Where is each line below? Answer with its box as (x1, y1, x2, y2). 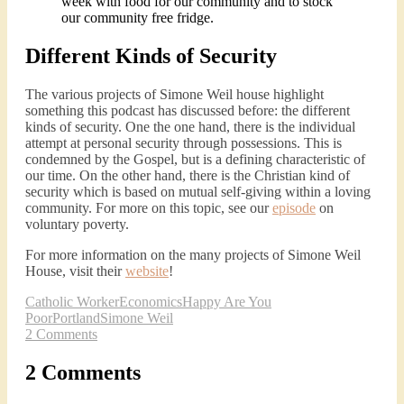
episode (272, 199, 316, 216)
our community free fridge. (61, 10, 214, 26)
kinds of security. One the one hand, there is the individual (25, 118, 355, 134)
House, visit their (25, 262, 125, 279)
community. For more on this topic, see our (25, 199, 272, 216)
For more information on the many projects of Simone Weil (25, 246, 361, 262)
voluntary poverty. (25, 216, 129, 232)
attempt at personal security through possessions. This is (25, 134, 342, 151)
